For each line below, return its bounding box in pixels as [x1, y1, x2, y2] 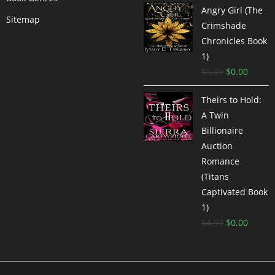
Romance [201, 155, 239, 167]
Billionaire [201, 125, 243, 136]
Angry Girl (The [201, 4, 263, 16]
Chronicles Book [201, 35, 267, 47]
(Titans [201, 171, 229, 182]
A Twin [201, 109, 229, 121]
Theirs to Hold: [201, 94, 261, 106]
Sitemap [6, 14, 40, 25]
